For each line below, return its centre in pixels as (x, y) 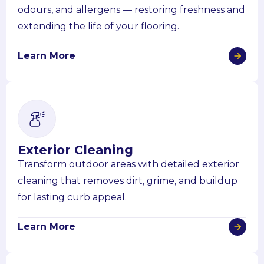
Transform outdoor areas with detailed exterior (128, 164)
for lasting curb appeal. (72, 197)
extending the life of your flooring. (98, 26)
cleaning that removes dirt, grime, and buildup (128, 180)
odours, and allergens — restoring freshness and (131, 9)
